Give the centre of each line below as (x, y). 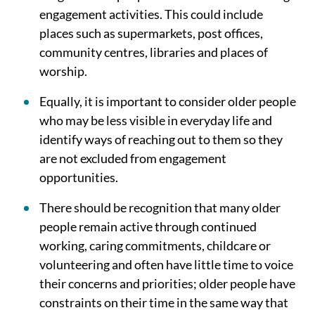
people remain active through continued (148, 226)
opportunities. (79, 177)
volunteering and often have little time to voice (166, 264)
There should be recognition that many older (160, 207)
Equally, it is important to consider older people (168, 101)
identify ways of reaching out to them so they (161, 139)
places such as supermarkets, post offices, (151, 33)
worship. (63, 71)
